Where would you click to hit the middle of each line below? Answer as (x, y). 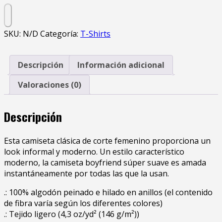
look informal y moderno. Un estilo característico (94, 152)
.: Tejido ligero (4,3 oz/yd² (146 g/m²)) (72, 214)
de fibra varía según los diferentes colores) (83, 203)
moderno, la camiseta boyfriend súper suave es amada (105, 163)
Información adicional (121, 65)
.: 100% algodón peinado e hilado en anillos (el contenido (108, 193)
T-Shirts (95, 34)
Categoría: (60, 34)
